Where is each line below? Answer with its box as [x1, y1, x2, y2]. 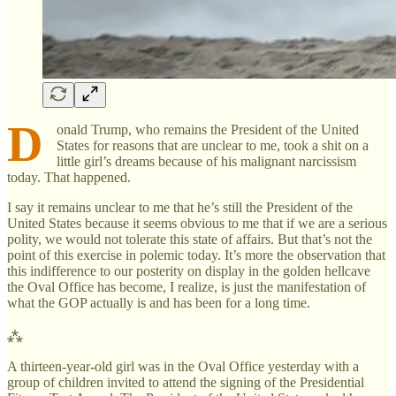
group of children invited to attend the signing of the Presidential [7, 374, 364, 390]
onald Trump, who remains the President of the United [57, 121, 359, 137]
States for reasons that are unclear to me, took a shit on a [57, 137, 369, 153]
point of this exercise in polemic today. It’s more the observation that [7, 247, 385, 263]
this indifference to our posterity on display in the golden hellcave [7, 263, 370, 278]
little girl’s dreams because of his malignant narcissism [57, 153, 356, 169]
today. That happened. [7, 169, 131, 185]
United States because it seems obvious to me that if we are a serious [7, 215, 387, 231]
